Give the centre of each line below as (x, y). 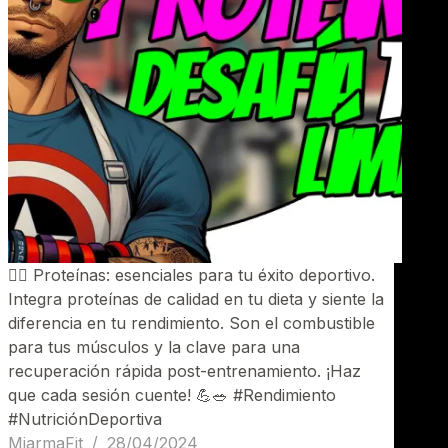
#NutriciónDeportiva (85, 419)
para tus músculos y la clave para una (154, 347)
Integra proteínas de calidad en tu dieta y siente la (196, 299)
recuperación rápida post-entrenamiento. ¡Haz (184, 371)
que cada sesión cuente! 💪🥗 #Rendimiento (172, 395)
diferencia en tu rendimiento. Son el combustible (191, 323)
